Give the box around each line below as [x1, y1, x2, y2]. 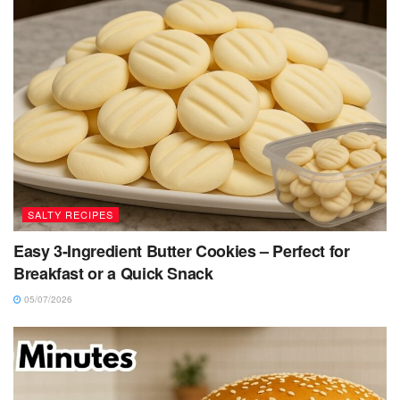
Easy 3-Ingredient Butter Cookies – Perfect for [13, 239, 350, 263]
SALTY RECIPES [28, 207, 113, 222]
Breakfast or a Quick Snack [13, 262, 213, 286]
